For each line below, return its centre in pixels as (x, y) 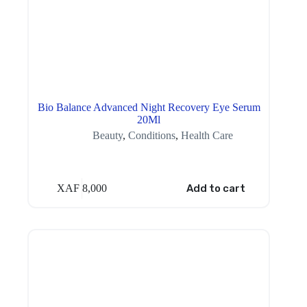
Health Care (207, 136)
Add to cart (216, 188)
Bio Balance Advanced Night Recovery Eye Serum (149, 108)
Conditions (151, 136)
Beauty (107, 136)
